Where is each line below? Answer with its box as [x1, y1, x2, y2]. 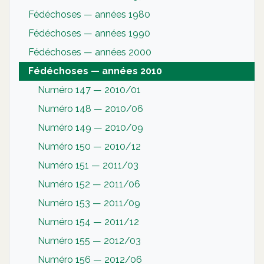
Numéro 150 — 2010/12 [38, 140, 141, 152]
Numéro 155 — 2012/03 [38, 235, 141, 246]
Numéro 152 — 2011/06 [38, 178, 140, 190]
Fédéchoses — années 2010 [28, 65, 162, 77]
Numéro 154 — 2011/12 [38, 216, 139, 227]
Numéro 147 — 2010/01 [38, 84, 141, 95]
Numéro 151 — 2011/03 [38, 159, 138, 171]
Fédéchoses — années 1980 [28, 8, 150, 20]
